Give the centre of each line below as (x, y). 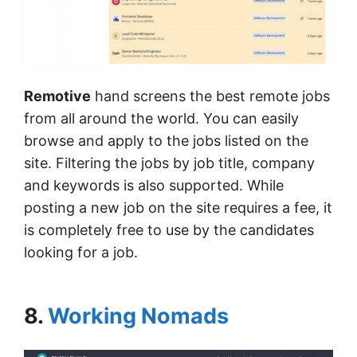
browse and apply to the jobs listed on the (166, 140)
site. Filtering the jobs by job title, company (169, 163)
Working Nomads (138, 316)
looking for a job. (81, 252)
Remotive (57, 96)
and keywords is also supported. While (154, 185)
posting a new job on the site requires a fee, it (178, 207)
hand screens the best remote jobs (210, 96)
